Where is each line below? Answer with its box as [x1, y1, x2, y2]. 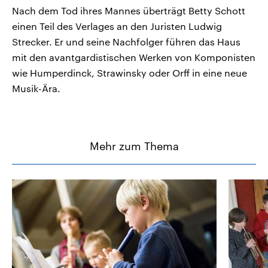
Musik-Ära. [12, 83, 60, 95]
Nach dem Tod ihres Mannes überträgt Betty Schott [12, 5, 245, 17]
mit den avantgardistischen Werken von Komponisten [12, 51, 255, 63]
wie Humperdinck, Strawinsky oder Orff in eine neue [12, 67, 247, 79]
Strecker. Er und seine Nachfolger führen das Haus [12, 36, 240, 48]
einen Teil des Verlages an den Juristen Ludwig [12, 20, 222, 32]
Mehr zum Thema [89, 139, 179, 153]
